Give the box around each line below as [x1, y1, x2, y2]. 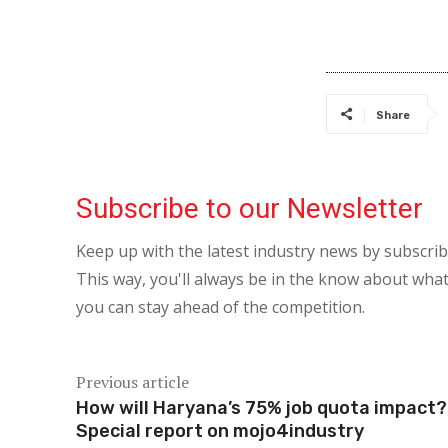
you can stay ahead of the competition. [76, 295, 365, 318]
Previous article [76, 370, 189, 393]
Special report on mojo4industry [76, 419, 364, 442]
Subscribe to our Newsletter [76, 191, 423, 225]
